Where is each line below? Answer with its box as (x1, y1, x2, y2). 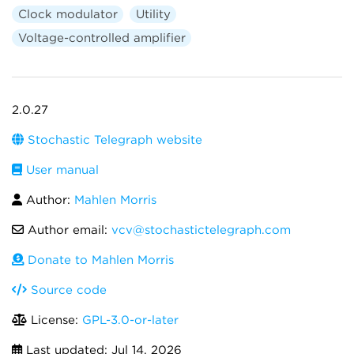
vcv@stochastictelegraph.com (111, 223, 291, 237)
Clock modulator (17, 7, 118, 21)
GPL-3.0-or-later (82, 313, 179, 327)
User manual (22, 163, 99, 177)
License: (27, 313, 82, 327)
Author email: (24, 223, 111, 237)
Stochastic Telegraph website (24, 133, 202, 147)
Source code (27, 283, 107, 297)
